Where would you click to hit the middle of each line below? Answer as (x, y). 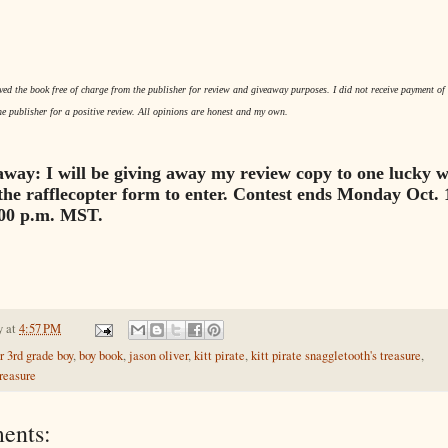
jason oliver (158, 356)
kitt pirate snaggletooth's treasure (336, 356)
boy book (101, 356)
